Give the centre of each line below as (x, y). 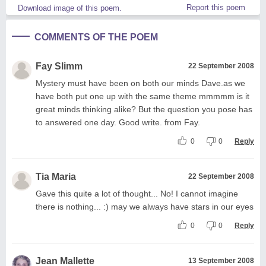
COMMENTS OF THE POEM (96, 37)
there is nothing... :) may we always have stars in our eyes (145, 206)
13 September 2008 (221, 260)
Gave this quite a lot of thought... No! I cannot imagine (137, 193)
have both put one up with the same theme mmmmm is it (142, 96)
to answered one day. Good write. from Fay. (118, 122)
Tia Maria (56, 176)
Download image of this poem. (70, 8)
